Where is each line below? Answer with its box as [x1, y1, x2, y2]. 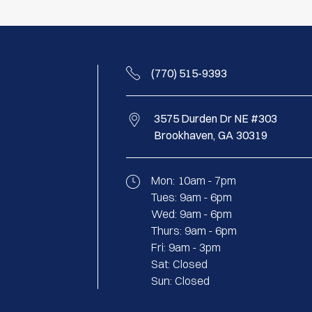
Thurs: [150, 223, 182, 237]
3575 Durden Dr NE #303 [153, 111, 277, 125]
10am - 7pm [177, 173, 236, 187]
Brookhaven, [153, 127, 215, 142]
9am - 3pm [168, 240, 221, 254]
